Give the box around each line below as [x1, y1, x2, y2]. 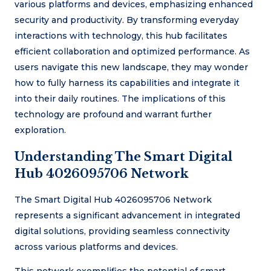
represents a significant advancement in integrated [15, 210, 240, 221]
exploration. [15, 124, 66, 135]
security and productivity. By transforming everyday [15, 14, 239, 25]
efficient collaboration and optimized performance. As [15, 45, 250, 57]
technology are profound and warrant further [15, 108, 212, 120]
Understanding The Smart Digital [15, 149, 232, 164]
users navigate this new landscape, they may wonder [15, 61, 248, 73]
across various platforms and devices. [15, 241, 178, 253]
